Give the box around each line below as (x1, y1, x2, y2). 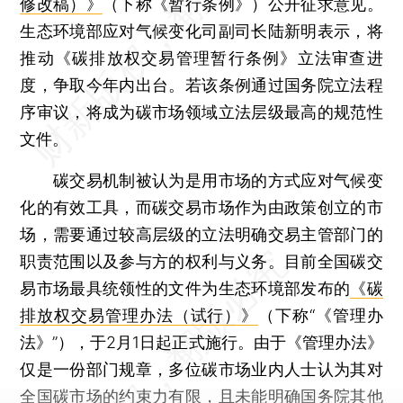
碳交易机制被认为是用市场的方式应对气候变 (20, 170, 383, 190)
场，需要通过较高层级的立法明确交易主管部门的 (20, 224, 383, 244)
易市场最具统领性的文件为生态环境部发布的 (20, 278, 351, 298)
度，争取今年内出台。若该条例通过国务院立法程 (20, 75, 383, 94)
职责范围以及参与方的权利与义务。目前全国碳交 (20, 251, 383, 271)
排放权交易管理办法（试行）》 (20, 305, 259, 325)
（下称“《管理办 (258, 305, 383, 325)
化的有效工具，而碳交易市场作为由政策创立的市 (20, 197, 383, 217)
